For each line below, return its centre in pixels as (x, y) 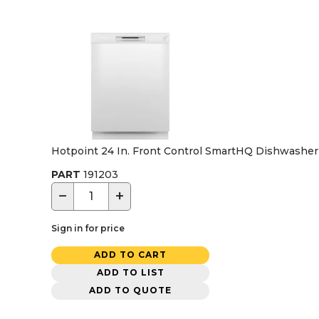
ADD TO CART (130, 255)
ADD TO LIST (130, 273)
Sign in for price (88, 228)
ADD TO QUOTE (130, 291)
